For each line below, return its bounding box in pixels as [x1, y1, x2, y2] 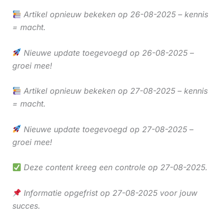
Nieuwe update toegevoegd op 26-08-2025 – [21, 47, 194, 58]
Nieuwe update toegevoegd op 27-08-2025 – [21, 124, 193, 134]
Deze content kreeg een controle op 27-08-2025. [21, 162, 208, 173]
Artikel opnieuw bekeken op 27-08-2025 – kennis [21, 86, 208, 96]
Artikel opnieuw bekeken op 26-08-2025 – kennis [21, 9, 208, 19]
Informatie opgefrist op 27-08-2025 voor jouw [21, 187, 197, 198]
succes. [12, 200, 40, 211]
